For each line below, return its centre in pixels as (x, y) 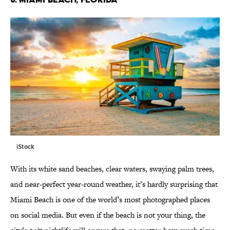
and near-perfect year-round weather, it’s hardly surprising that (114, 184)
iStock (25, 147)
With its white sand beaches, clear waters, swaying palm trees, (112, 169)
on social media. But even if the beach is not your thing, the (108, 215)
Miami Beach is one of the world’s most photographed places (110, 200)
